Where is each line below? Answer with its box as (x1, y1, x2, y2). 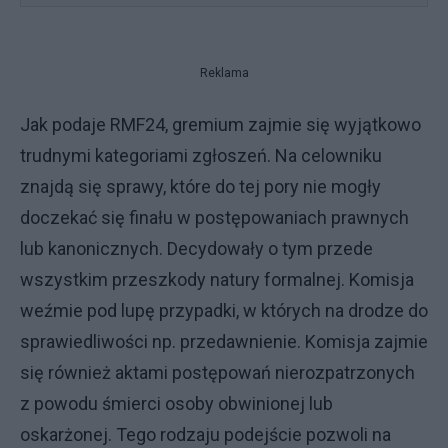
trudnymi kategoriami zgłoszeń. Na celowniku (20, 144, 382, 166)
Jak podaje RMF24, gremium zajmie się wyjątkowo (20, 113, 421, 135)
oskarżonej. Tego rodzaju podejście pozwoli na (20, 423, 391, 445)
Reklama (199, 65, 249, 80)
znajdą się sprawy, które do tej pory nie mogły (20, 175, 381, 197)
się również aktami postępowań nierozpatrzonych (20, 361, 415, 383)
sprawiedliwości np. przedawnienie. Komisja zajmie (20, 330, 428, 352)
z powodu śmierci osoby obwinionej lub (20, 392, 333, 414)
